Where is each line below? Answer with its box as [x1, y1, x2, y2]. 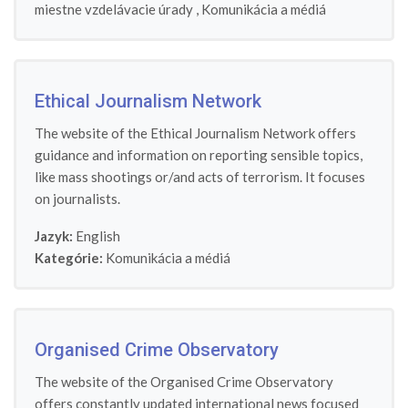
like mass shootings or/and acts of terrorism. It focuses [35, 168, 365, 185]
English [73, 228, 120, 244]
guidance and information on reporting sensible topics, [35, 147, 362, 163]
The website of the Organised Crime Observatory [35, 373, 333, 390]
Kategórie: [35, 250, 103, 266]
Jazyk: [35, 228, 73, 244]
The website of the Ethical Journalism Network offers [35, 125, 356, 141]
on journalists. [35, 190, 120, 207]
